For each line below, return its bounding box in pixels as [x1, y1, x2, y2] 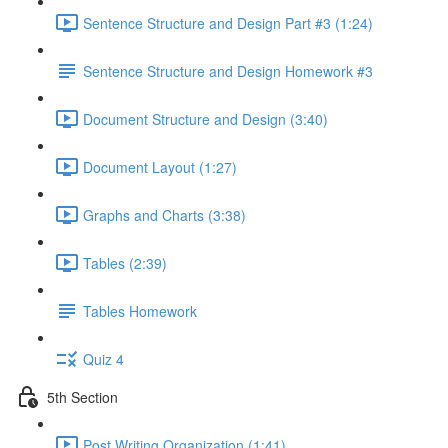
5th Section [47, 386, 118, 407]
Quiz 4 [83, 348, 124, 369]
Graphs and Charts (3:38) [83, 204, 246, 225]
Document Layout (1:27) [83, 156, 237, 177]
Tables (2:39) [83, 252, 167, 273]
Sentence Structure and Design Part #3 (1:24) [83, 12, 373, 33]
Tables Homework [83, 300, 197, 321]
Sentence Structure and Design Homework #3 [83, 60, 373, 81]
